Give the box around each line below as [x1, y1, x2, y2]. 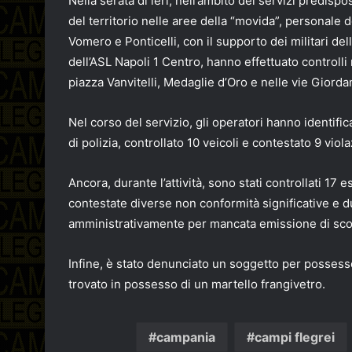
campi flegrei [254, 329, 335, 346]
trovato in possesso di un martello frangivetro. [68, 277, 325, 292]
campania [156, 329, 215, 346]
